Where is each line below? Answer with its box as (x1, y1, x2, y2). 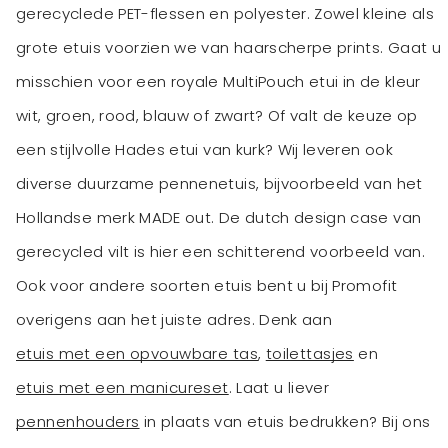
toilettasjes (265, 343, 354, 365)
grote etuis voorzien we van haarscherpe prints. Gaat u (16, 37, 442, 59)
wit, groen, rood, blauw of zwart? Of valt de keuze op (16, 105, 418, 127)
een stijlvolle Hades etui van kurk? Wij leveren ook (16, 139, 393, 161)
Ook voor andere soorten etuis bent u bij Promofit (16, 275, 398, 297)
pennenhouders (16, 411, 140, 433)
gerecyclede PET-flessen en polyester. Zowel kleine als (16, 3, 435, 25)
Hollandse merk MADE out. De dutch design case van (16, 207, 422, 229)
